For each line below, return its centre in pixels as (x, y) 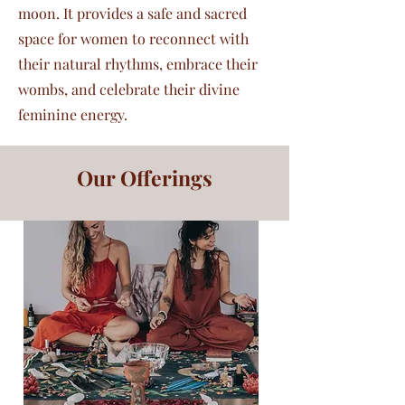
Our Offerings (145, 178)
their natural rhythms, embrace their (138, 64)
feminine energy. (73, 114)
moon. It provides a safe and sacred (132, 13)
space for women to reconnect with (133, 38)
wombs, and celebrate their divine (129, 89)
